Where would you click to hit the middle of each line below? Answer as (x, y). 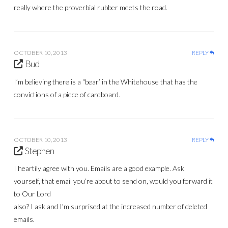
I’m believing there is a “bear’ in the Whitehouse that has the (105, 81)
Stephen (40, 150)
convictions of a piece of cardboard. (67, 94)
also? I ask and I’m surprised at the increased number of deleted (110, 207)
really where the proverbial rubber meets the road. (90, 7)
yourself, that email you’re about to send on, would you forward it (113, 181)
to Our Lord (32, 194)
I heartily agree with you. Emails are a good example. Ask (99, 168)
